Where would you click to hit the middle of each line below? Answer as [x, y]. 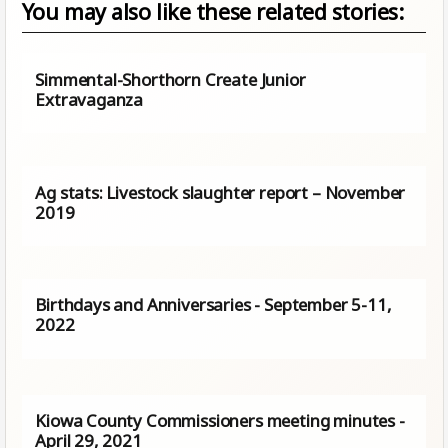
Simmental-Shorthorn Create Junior [170, 79]
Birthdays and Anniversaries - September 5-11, [213, 305]
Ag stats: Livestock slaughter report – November [220, 192]
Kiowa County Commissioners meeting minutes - [220, 420]
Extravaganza [91, 99]
